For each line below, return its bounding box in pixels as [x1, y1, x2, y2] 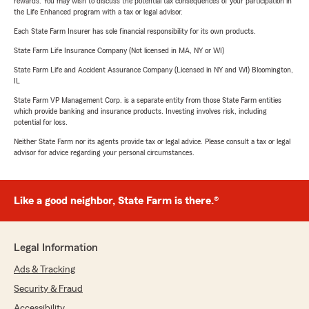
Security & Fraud [14, 284, 83, 295]
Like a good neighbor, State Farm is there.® [14, 195, 219, 207]
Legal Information [14, 242, 98, 254]
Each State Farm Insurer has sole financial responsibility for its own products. [14, 27, 256, 36]
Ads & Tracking [14, 265, 75, 275]
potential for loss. [14, 118, 68, 127]
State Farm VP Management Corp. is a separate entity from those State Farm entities [14, 96, 281, 105]
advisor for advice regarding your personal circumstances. [14, 148, 195, 157]
